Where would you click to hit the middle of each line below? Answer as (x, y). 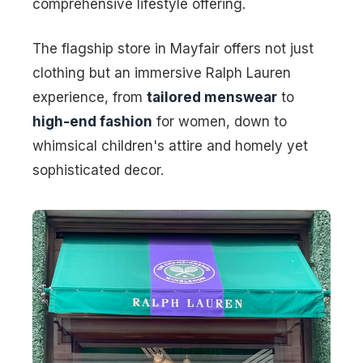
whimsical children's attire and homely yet (170, 146)
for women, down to (220, 122)
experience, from (90, 98)
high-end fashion (92, 122)
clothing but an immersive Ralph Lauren (162, 73)
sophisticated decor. (98, 171)
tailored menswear (212, 98)
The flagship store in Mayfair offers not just (173, 49)
